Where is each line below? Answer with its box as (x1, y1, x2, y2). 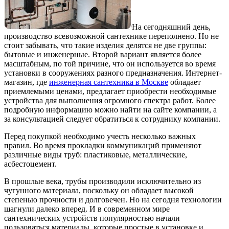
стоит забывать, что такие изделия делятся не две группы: (4, 40, 207, 50)
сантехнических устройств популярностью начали (4, 213, 180, 222)
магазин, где (4, 77, 49, 86)
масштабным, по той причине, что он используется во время (4, 59, 216, 68)
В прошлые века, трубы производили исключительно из (4, 176, 201, 186)
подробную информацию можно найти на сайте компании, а (4, 105, 217, 114)
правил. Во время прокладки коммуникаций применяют (4, 141, 201, 150)
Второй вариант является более (92, 50, 201, 59)
